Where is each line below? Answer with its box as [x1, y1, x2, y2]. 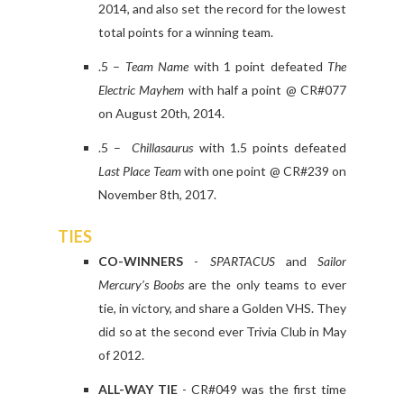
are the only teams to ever [184, 277, 347, 293]
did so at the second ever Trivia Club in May [98, 324, 346, 340]
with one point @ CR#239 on [183, 163, 346, 179]
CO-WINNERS [98, 253, 183, 270]
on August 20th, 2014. [98, 106, 225, 122]
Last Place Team [98, 163, 184, 179]
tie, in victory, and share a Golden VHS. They [98, 300, 346, 317]
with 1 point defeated [188, 59, 327, 75]
